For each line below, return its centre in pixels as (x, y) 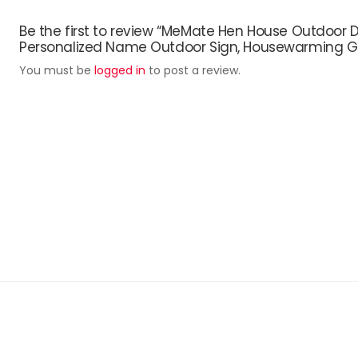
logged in (120, 70)
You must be (57, 70)
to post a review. (193, 70)
